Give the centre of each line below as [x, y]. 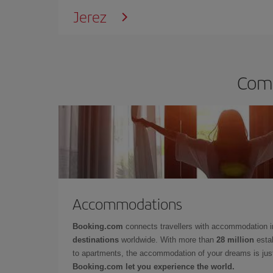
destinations [96, 239]
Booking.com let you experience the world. [154, 266]
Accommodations [127, 203]
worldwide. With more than [168, 239]
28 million [235, 239]
